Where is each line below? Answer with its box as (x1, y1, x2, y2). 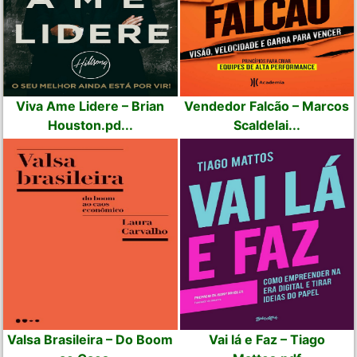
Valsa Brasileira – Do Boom (7, 331, 174, 347)
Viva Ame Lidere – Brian (16, 97, 165, 114)
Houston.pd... (47, 116, 133, 133)
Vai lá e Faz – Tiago (208, 331, 325, 347)
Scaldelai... (233, 116, 300, 133)
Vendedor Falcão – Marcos (184, 97, 350, 114)
